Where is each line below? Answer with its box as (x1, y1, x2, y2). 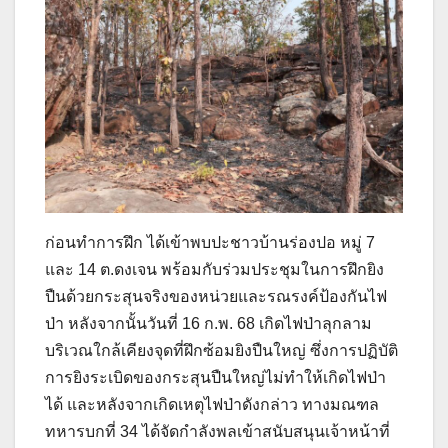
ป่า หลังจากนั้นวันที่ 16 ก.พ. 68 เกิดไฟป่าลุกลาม (45, 315, 372, 333)
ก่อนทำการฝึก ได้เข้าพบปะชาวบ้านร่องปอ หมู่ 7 (45, 234, 375, 252)
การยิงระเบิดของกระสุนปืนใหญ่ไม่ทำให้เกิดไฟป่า (45, 369, 386, 387)
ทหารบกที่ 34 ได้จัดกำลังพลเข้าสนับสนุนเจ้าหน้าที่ (45, 423, 390, 441)
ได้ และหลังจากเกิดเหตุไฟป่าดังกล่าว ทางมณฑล (45, 396, 379, 414)
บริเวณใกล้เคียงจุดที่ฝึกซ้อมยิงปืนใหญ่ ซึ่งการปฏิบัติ (45, 342, 398, 360)
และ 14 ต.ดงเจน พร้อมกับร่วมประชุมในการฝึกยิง (45, 261, 384, 279)
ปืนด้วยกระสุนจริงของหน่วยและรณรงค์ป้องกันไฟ (45, 288, 387, 306)
